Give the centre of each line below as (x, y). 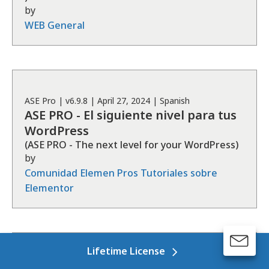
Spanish (175, 101)
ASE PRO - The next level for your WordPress (131, 145)
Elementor (49, 188)
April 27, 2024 (124, 101)
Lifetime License (126, 251)
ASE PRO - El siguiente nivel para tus (131, 115)
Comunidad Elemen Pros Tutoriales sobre (121, 173)
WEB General (55, 25)
